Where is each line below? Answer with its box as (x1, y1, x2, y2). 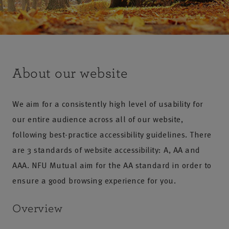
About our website (12, 66, 128, 81)
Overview (12, 202, 62, 215)
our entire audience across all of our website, (12, 113, 183, 125)
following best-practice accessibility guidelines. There (12, 128, 212, 141)
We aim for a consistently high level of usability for (12, 98, 203, 110)
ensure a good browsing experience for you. (12, 174, 176, 187)
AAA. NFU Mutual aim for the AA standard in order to (12, 159, 212, 171)
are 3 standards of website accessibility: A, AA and (12, 144, 200, 156)
